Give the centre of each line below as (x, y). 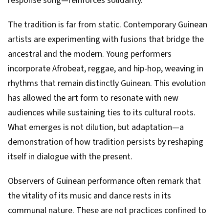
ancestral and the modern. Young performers (90, 54)
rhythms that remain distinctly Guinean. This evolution (107, 83)
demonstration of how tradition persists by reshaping (106, 142)
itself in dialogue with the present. (70, 157)
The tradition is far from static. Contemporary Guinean (108, 25)
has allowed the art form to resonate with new (93, 98)
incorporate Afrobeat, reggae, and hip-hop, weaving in (106, 69)
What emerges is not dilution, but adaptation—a (96, 127)
